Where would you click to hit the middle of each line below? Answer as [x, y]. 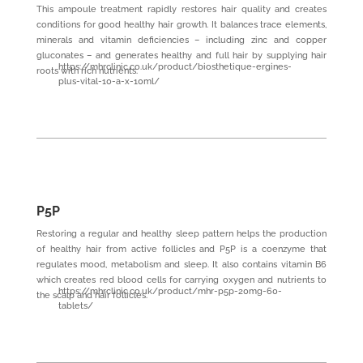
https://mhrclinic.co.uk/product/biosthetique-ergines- [175, 66]
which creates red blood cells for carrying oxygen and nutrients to [181, 280]
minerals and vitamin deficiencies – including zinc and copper [181, 40]
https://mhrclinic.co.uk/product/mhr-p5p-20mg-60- [170, 291]
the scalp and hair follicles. [92, 295]
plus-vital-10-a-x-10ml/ [109, 81]
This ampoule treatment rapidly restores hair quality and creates [181, 9]
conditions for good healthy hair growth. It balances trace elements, [181, 24]
